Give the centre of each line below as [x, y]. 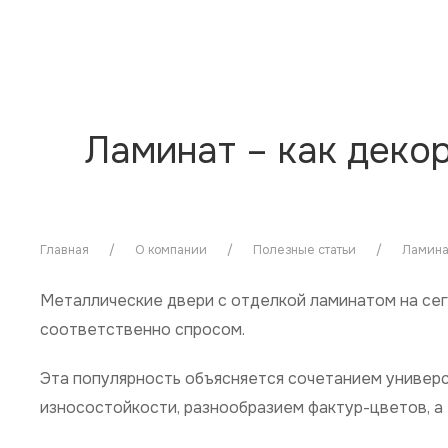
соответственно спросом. [142, 329]
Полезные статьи [304, 250]
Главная [64, 250]
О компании [171, 250]
